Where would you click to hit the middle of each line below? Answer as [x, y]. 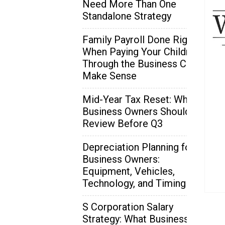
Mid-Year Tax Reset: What [139, 99]
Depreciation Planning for [138, 147]
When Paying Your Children [141, 51]
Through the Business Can [139, 64]
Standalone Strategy [127, 16]
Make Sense [109, 76]
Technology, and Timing [134, 183]
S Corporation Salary [128, 207]
